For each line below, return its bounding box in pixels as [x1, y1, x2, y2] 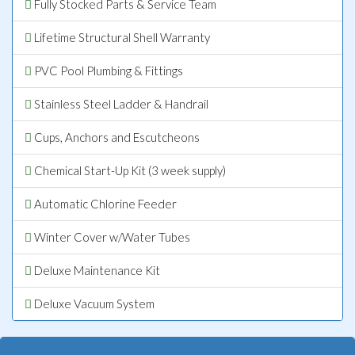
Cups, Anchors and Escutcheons [32, 129, 200, 144]
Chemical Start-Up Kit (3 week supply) [32, 162, 226, 177]
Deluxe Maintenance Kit [32, 262, 160, 277]
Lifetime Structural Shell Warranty [32, 29, 210, 44]
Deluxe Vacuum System [32, 296, 155, 311]
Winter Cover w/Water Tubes [32, 229, 190, 244]
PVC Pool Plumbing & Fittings [32, 63, 183, 78]
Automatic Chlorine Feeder [32, 196, 177, 211]
